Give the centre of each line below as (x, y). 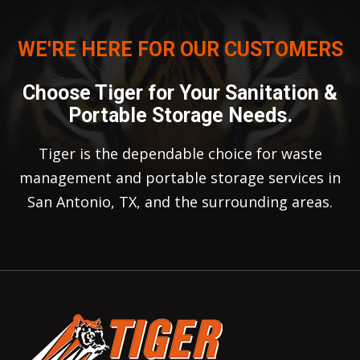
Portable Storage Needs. (180, 115)
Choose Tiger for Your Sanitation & (180, 92)
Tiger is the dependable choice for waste (180, 153)
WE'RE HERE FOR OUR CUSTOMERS (180, 49)
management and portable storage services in (180, 177)
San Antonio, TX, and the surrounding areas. (180, 201)
